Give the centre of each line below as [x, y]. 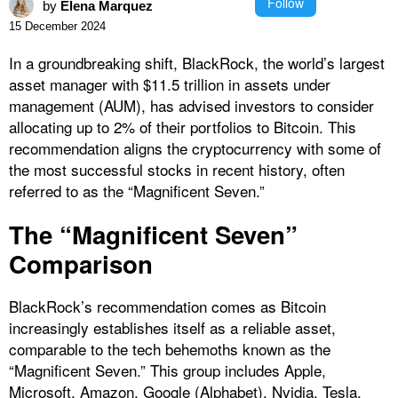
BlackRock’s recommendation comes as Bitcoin [167, 306]
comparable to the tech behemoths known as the [170, 348]
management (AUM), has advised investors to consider [191, 105]
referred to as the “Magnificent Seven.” [137, 190]
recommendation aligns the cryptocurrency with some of [195, 147]
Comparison [81, 263]
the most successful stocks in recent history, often [177, 169]
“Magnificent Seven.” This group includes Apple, [167, 370]
